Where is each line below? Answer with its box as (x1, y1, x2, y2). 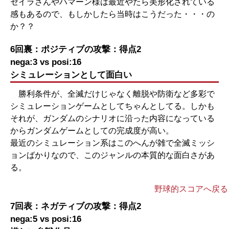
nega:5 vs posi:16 (10, 214, 81, 224)
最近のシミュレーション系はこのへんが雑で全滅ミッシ (10, 139, 215, 147)
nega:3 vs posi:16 (10, 57, 81, 67)
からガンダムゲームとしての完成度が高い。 (10, 126, 174, 135)
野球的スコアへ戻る (154, 185, 228, 193)
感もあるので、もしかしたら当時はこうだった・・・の (10, 10, 215, 18)
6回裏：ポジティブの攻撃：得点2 (10, 44, 141, 54)
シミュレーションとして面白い (10, 70, 132, 80)
